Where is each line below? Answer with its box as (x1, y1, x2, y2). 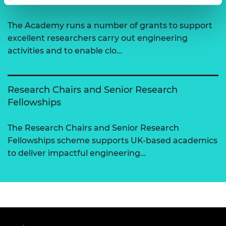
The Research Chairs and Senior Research (8, 123, 179, 133)
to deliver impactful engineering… (8, 148, 146, 158)
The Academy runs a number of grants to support (8, 20, 212, 30)
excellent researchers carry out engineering (8, 33, 188, 43)
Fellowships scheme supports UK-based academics (8, 135, 217, 145)
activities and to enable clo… (8, 45, 122, 55)
